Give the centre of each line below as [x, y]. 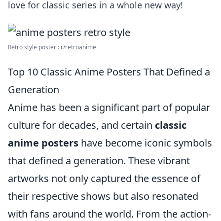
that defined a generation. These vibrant [99, 161]
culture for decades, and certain [81, 125]
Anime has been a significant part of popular [109, 107]
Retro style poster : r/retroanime [52, 47]
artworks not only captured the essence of [104, 178]
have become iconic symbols [145, 143]
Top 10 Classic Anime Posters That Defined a [109, 72]
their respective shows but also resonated [103, 196]
